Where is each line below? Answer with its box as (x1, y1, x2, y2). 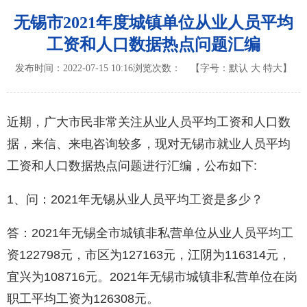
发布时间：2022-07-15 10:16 (15, 63, 134, 74)
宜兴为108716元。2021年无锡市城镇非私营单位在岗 (7, 270, 297, 284)
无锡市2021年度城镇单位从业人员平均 (14, 14, 293, 32)
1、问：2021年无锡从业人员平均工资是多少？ (7, 193, 263, 207)
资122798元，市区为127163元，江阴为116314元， (7, 248, 291, 262)
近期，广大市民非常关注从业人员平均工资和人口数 (7, 115, 291, 130)
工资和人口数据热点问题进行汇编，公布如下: (7, 159, 257, 173)
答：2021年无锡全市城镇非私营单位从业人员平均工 (7, 226, 293, 241)
